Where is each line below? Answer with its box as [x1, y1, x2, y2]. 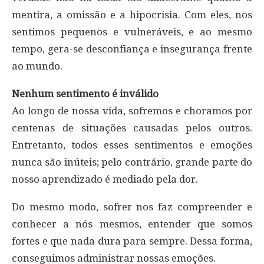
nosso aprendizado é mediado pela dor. [12, 173, 198, 186]
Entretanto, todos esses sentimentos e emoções [12, 139, 252, 151]
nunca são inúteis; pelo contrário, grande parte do [12, 156, 252, 169]
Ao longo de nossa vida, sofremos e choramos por [12, 105, 252, 117]
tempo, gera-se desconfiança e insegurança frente [12, 43, 252, 55]
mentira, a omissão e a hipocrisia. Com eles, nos [12, 9, 252, 21]
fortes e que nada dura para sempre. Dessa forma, [12, 235, 252, 247]
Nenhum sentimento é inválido [12, 88, 159, 100]
